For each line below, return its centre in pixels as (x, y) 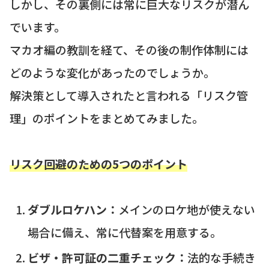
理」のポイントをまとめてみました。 (107, 118)
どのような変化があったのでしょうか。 (112, 73)
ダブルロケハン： (73, 210)
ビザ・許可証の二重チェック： (107, 258)
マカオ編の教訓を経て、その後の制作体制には (129, 50)
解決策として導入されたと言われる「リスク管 (129, 95)
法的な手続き (221, 258)
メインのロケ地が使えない (186, 210)
